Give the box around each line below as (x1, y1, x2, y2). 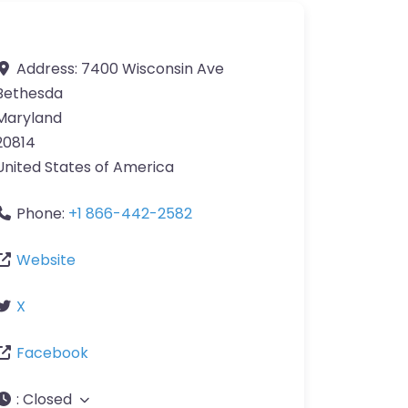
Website (16, 250, 76, 271)
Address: (16, 58, 81, 80)
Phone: (16, 203, 68, 225)
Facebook (16, 342, 88, 364)
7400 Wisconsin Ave (81, 58, 224, 80)
